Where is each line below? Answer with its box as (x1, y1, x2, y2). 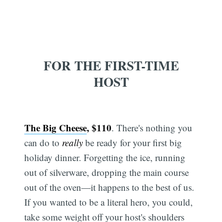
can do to (24, 136, 62, 149)
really (62, 136, 83, 149)
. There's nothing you (111, 121, 193, 134)
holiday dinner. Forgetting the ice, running (24, 151, 186, 164)
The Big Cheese (24, 120, 87, 134)
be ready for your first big (83, 136, 182, 149)
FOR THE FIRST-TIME (43, 55, 179, 75)
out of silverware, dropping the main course (24, 166, 189, 178)
